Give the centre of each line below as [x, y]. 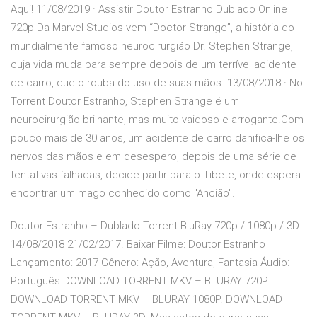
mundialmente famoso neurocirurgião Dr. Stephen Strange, [152, 46]
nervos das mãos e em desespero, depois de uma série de [154, 157]
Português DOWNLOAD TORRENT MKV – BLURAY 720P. [140, 281]
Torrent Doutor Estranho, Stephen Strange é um [125, 102]
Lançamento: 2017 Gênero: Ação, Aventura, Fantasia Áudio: [150, 263]
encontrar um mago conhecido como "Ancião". [123, 194]
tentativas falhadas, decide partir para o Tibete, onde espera [156, 175]
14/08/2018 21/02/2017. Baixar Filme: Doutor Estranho [138, 244]
